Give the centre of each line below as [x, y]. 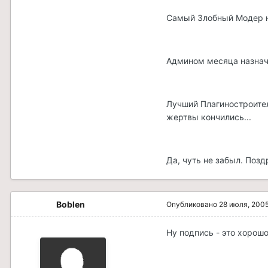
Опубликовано [193, 205]
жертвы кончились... [209, 117]
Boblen [71, 205]
